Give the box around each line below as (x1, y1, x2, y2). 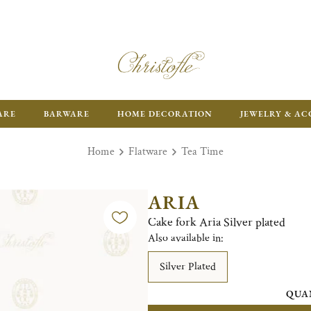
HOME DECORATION (117, 108, 212, 119)
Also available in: (147, 231, 224, 246)
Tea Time (181, 144, 224, 159)
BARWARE (44, 108, 90, 119)
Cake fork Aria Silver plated (147, 215, 285, 230)
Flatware (128, 144, 167, 159)
